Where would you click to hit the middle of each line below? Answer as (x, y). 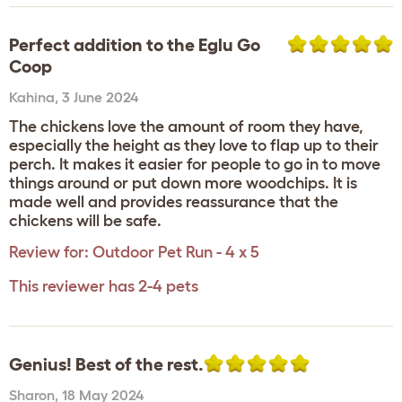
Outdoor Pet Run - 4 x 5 (176, 252)
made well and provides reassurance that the (174, 202)
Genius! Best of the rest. (106, 364)
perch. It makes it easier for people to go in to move (195, 164)
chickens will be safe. (85, 221)
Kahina (32, 97)
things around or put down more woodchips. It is (183, 183)
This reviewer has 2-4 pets (104, 286)
